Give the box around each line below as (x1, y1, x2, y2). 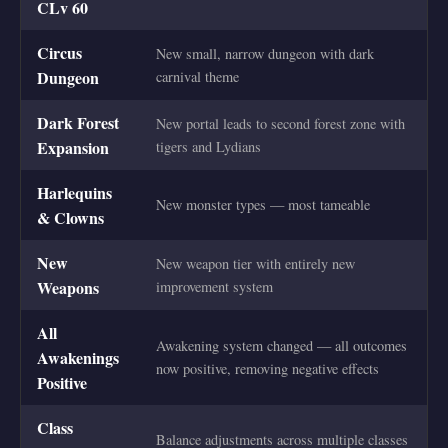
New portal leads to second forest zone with (156, 113, 405, 133)
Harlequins (37, 180, 112, 204)
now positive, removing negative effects (156, 358, 379, 378)
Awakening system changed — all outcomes (156, 335, 407, 355)
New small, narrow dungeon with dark (156, 43, 374, 63)
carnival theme (156, 66, 239, 86)
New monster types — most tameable (156, 194, 370, 214)
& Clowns (37, 205, 104, 229)
